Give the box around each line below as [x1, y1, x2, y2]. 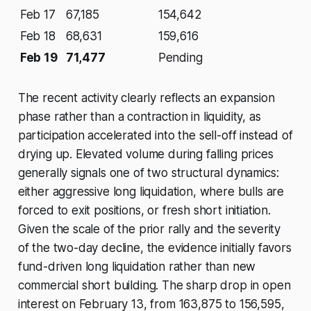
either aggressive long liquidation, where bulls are [17, 185, 285, 199]
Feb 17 [19, 8, 56, 22]
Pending [158, 51, 203, 65]
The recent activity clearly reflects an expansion [17, 91, 275, 106]
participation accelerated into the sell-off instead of [17, 128, 293, 143]
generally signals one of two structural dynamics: [17, 166, 279, 180]
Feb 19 [19, 51, 58, 65]
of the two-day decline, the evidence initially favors [17, 241, 292, 255]
